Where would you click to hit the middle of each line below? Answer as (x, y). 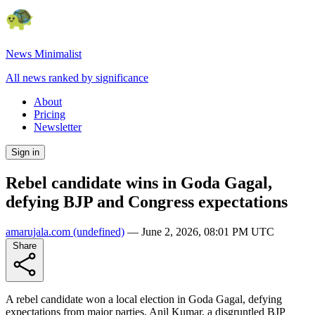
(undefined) (97, 231)
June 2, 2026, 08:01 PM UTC (208, 231)
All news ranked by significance (77, 78)
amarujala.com (38, 231)
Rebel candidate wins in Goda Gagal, (139, 182)
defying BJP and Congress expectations (147, 201)
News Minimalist (44, 54)
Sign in (25, 152)
